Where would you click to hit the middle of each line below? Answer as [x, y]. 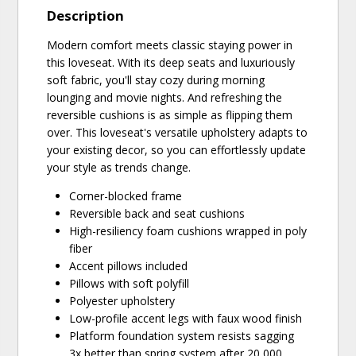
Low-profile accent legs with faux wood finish [186, 319]
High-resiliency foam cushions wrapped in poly [188, 231]
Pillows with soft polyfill [130, 284]
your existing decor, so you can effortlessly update [177, 150]
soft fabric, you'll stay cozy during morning [156, 80]
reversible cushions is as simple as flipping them [170, 115]
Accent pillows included [129, 266]
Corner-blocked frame [126, 196]
